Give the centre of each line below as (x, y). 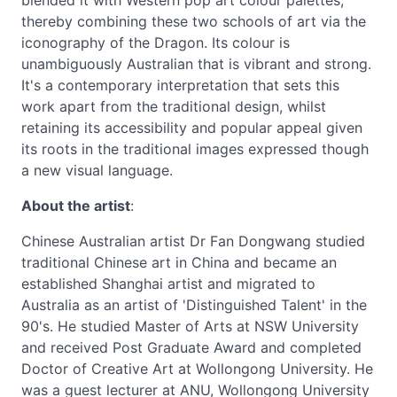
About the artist (76, 206)
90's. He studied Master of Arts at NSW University (190, 326)
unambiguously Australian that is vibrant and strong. (196, 64)
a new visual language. (97, 170)
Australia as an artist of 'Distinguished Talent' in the (194, 305)
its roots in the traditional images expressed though (195, 149)
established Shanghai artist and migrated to (168, 284)
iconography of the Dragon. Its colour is (156, 43)
